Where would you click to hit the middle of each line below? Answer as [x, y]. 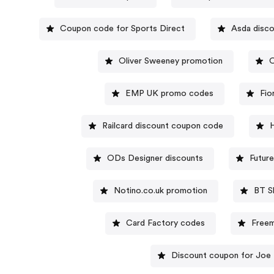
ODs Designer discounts [155, 158]
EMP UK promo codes [169, 93]
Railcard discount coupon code [162, 126]
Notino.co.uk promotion [161, 191]
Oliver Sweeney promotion [171, 61]
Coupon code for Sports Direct [123, 28]
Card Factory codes [166, 223]
